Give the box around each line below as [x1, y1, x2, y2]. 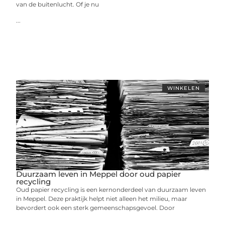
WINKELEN [167, 84, 200, 91]
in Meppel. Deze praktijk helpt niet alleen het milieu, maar [16, 194, 188, 202]
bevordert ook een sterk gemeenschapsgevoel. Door [16, 203, 175, 211]
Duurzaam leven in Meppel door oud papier [16, 169, 181, 179]
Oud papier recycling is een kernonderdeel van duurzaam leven [16, 185, 206, 193]
